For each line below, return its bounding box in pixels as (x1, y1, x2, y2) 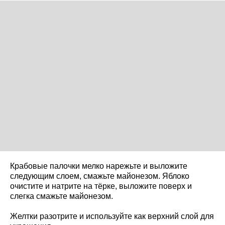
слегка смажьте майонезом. (10, 192, 113, 201)
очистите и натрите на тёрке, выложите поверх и (10, 182, 192, 191)
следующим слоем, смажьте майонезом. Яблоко (10, 172, 189, 181)
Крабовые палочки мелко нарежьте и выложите (10, 162, 187, 171)
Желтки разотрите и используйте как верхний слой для (10, 212, 214, 221)
